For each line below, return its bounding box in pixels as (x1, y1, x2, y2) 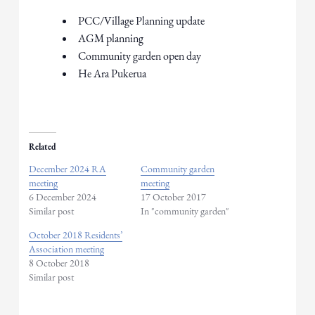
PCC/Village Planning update (78, 13, 205, 29)
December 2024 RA (29, 162, 107, 176)
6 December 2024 (29, 191, 97, 204)
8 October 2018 (29, 257, 90, 270)
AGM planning (78, 31, 144, 46)
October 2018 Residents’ (29, 229, 123, 242)
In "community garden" (141, 205, 230, 218)
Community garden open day (78, 49, 202, 64)
